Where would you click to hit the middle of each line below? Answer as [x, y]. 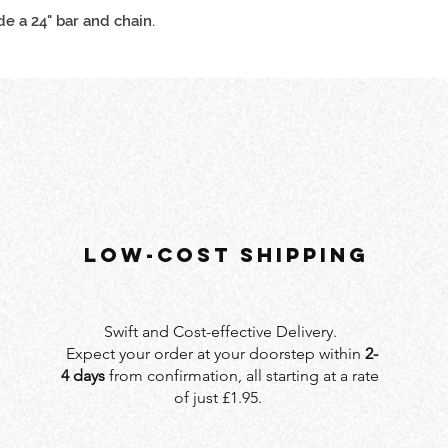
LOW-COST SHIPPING [226, 255]
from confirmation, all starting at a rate [242, 376]
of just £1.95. [220, 398]
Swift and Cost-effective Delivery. [220, 332]
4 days [83, 376]
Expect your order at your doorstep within [213, 354]
